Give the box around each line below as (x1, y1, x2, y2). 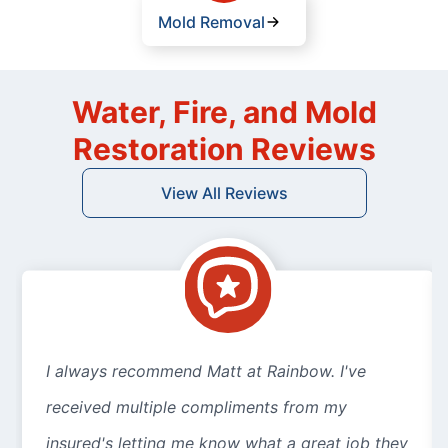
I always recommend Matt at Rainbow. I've (46, 361, 366, 382)
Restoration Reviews (72, 131, 376, 168)
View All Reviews (160, 183, 288, 204)
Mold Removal (158, 12, 265, 33)
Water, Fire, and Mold (71, 94, 377, 131)
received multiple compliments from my (46, 397, 347, 418)
